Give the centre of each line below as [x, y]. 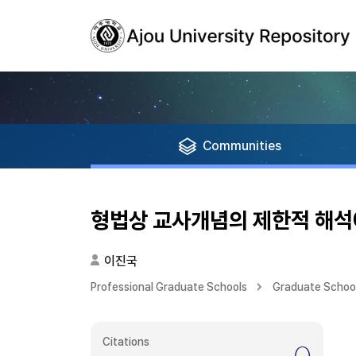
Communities [242, 146]
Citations [126, 342]
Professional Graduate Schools [169, 287]
